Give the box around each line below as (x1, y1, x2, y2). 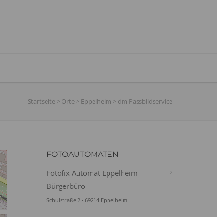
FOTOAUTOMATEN (46, 150, 119, 159)
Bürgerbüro (46, 181, 85, 191)
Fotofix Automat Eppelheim (46, 168, 138, 178)
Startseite (28, 97, 55, 106)
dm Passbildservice (118, 97, 172, 106)
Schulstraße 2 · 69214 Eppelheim (46, 196, 127, 203)
